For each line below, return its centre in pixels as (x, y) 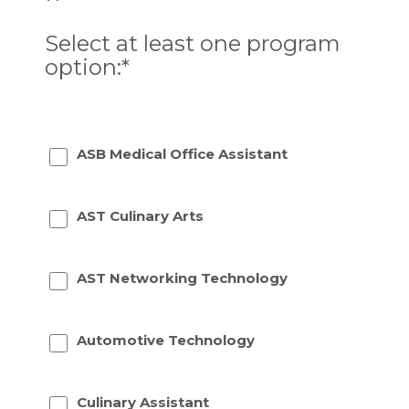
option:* (87, 67)
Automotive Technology (165, 340)
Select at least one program (192, 43)
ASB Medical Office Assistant (182, 153)
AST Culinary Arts (140, 215)
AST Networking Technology (182, 278)
